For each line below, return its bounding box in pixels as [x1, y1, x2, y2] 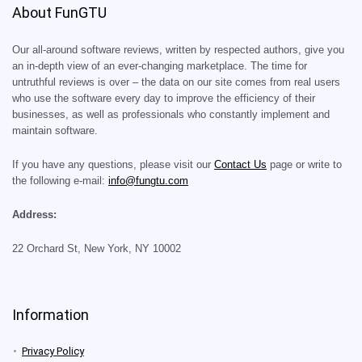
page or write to [267, 158, 342, 170]
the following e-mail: [12, 175, 108, 187]
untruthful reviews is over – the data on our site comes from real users [12, 76, 340, 88]
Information [12, 305, 89, 323]
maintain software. [12, 124, 98, 137]
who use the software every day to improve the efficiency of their [12, 92, 315, 104]
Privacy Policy [22, 344, 84, 357]
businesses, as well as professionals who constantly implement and [12, 108, 330, 120]
